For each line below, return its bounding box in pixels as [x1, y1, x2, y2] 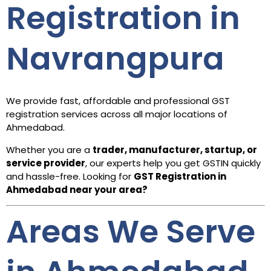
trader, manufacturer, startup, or [93, 143, 257, 156]
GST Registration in [134, 169, 226, 183]
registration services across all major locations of [6, 108, 227, 121]
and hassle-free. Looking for [6, 169, 134, 183]
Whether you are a [6, 143, 93, 156]
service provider [6, 156, 85, 169]
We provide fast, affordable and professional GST [6, 94, 230, 108]
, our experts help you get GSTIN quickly [85, 156, 261, 169]
